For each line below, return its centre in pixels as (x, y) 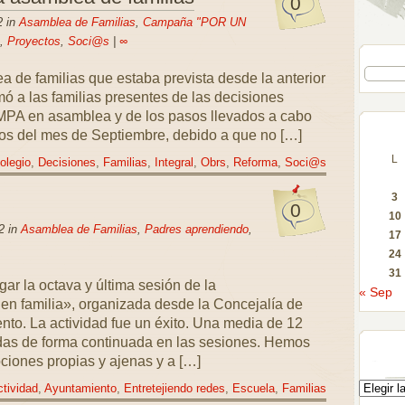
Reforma (255, 163)
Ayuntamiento (80, 389)
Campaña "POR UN (194, 22)
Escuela (253, 389)
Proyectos (33, 41)
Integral (174, 163)
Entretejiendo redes (174, 389)
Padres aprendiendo (196, 229)
